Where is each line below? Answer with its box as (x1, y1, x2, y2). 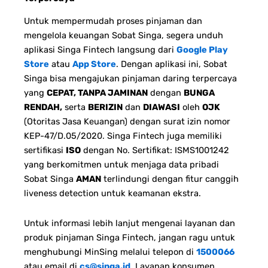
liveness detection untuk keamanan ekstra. (24, 188, 201, 199)
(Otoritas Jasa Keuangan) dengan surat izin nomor (24, 116, 230, 127)
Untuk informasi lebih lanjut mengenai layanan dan (24, 217, 235, 229)
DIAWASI (143, 102, 180, 113)
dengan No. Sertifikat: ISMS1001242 (81, 145, 229, 156)
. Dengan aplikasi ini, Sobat (116, 59, 227, 70)
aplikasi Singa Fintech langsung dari (24, 44, 176, 56)
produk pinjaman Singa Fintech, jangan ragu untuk (24, 232, 235, 243)
